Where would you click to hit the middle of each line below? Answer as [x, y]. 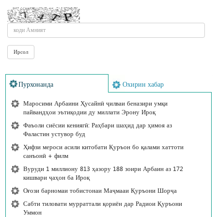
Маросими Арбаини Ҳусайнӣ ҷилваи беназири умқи [95, 103]
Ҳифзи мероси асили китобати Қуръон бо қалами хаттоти [103, 147]
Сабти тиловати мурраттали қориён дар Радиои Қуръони [103, 203]
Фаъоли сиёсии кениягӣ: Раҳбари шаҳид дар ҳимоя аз [98, 125]
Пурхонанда [36, 84]
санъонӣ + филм [46, 155]
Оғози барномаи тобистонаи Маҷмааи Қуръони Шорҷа [100, 190]
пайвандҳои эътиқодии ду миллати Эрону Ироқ [89, 112]
